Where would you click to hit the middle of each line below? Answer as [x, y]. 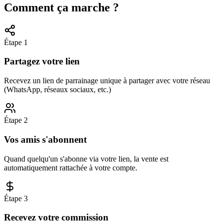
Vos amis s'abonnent [45, 139]
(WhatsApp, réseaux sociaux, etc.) [57, 90]
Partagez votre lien [42, 61]
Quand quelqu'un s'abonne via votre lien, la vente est [86, 159]
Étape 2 [16, 120]
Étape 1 [16, 42]
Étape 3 [16, 198]
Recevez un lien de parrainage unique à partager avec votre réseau [107, 81]
